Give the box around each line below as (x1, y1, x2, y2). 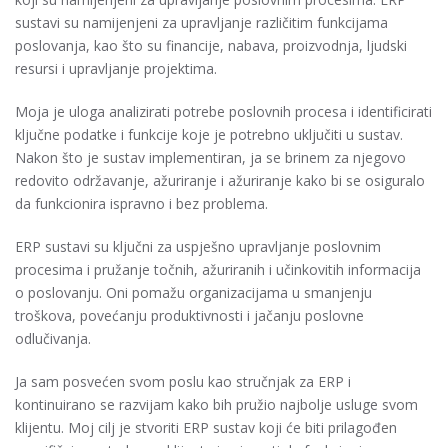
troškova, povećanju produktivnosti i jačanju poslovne (15, 306, 364, 325)
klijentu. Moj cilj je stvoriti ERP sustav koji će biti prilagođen (15, 418, 397, 437)
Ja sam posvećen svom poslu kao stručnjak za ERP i (15, 372, 351, 391)
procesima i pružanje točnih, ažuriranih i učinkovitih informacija (15, 260, 421, 279)
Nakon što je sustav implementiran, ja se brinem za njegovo (15, 148, 406, 167)
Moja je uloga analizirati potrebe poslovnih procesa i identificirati (15, 102, 432, 121)
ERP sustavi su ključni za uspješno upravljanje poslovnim (15, 237, 381, 256)
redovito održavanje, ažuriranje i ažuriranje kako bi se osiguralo (15, 171, 425, 190)
